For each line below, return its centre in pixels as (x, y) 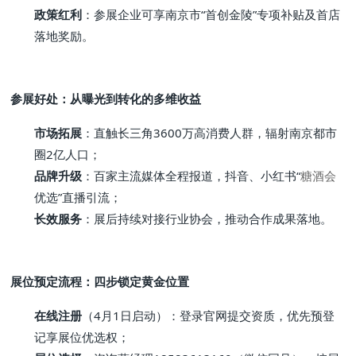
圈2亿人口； (68, 154)
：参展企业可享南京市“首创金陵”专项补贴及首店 (211, 15)
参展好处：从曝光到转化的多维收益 (106, 98)
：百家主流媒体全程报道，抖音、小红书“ (192, 175)
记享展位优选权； (82, 337)
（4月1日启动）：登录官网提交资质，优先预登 (209, 315)
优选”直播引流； (78, 197)
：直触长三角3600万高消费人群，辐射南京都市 (210, 132)
